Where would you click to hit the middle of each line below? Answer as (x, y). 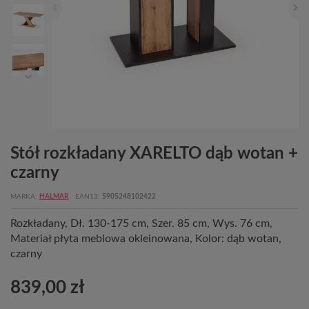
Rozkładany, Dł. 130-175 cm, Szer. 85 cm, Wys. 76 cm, (141, 223)
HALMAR (54, 197)
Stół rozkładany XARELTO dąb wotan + (154, 154)
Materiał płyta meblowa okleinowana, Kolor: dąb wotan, (146, 239)
